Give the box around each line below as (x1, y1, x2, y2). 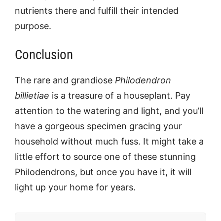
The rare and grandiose (15, 75, 115, 85)
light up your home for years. (15, 182, 136, 192)
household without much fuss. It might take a (15, 136, 204, 147)
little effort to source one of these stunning (15, 151, 196, 162)
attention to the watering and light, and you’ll (15, 106, 203, 116)
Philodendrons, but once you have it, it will (15, 167, 191, 177)
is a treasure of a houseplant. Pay (49, 90, 190, 101)
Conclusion (15, 47, 73, 63)
